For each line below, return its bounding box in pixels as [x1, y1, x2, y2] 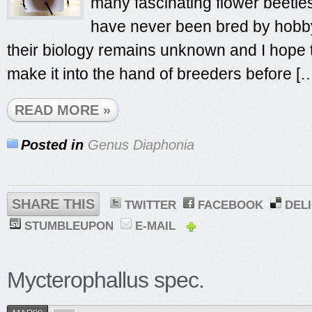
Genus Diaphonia [88, 137, 194, 153]
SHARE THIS [12, 196, 95, 212]
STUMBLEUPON [24, 219, 114, 233]
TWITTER [125, 198, 176, 212]
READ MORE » [15, 102, 111, 118]
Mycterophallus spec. [7, 267, 204, 292]
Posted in [21, 137, 84, 153]
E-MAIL [135, 219, 175, 233]
